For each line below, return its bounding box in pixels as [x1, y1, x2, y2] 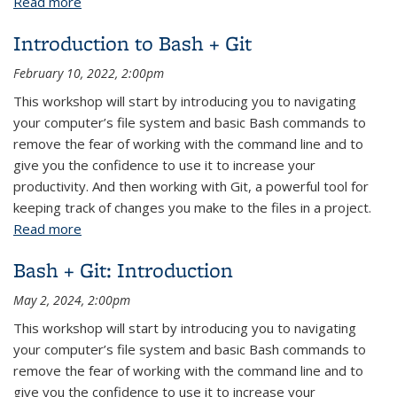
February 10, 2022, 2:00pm [13, 65, 164, 82]
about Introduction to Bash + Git [82, 220, 278, 237]
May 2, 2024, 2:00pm [13, 292, 130, 308]
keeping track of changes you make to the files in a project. [13, 198, 371, 216]
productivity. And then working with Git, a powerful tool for [13, 177, 369, 195]
